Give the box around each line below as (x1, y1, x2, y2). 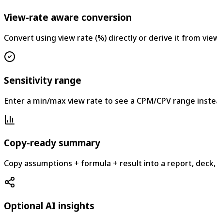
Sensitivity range (4, 74, 81, 86)
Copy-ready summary (4, 137, 100, 149)
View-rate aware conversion (4, 11, 132, 24)
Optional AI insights (4, 199, 94, 212)
